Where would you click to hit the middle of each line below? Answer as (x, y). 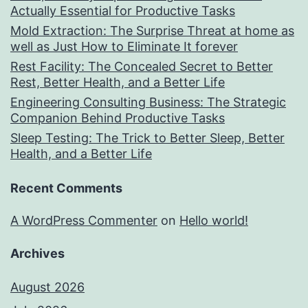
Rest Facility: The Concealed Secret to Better (142, 67)
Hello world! (214, 221)
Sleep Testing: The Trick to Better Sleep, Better (147, 138)
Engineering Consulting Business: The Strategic (148, 102)
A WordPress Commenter (84, 221)
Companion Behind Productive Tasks (118, 118)
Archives (37, 254)
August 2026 (47, 287)
